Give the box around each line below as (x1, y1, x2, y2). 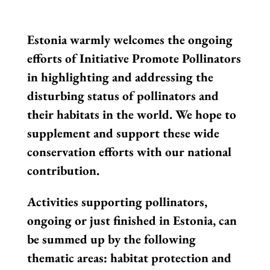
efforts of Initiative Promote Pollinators (27, 50, 241, 67)
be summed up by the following (27, 231, 196, 248)
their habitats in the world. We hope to (27, 106, 236, 123)
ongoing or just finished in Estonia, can (27, 212, 237, 229)
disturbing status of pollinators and (27, 87, 219, 104)
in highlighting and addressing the (27, 69, 213, 86)
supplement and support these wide (27, 125, 219, 142)
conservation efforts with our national (27, 143, 231, 160)
